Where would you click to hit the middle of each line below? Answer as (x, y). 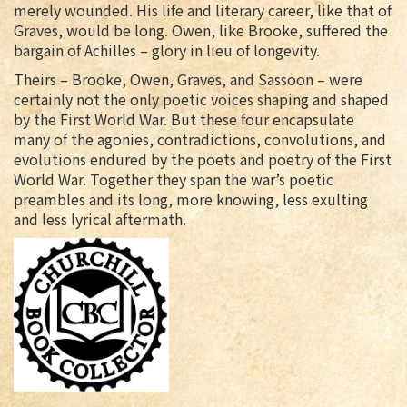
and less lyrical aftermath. (102, 219)
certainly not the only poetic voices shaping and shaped (201, 99)
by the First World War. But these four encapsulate (184, 119)
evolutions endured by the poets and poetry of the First (203, 159)
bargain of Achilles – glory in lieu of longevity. (169, 50)
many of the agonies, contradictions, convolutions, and (200, 139)
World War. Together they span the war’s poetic (174, 179)
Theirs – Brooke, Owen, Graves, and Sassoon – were (188, 79)
